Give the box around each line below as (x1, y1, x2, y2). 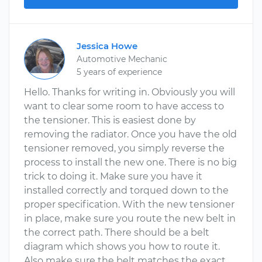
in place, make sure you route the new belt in (24, 213, 236, 224)
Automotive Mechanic (77, 54, 167, 64)
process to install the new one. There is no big (24, 157, 237, 168)
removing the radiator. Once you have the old (24, 129, 237, 140)
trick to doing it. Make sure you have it (24, 171, 202, 182)
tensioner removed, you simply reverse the (24, 143, 225, 154)
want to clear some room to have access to (24, 101, 224, 112)
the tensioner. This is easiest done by (24, 115, 196, 126)
